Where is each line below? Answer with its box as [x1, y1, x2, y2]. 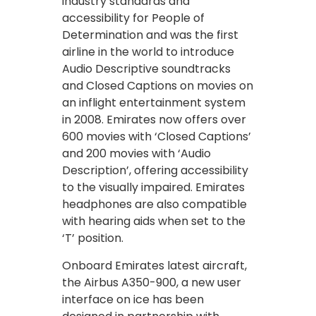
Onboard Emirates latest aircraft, [62, 257, 247, 274]
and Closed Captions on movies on [62, 77, 253, 94]
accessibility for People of [62, 9, 205, 26]
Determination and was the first [62, 26, 238, 43]
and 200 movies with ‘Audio [62, 145, 211, 162]
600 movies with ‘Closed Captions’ [62, 128, 251, 145]
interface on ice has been [62, 291, 204, 308]
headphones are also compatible [62, 195, 247, 212]
